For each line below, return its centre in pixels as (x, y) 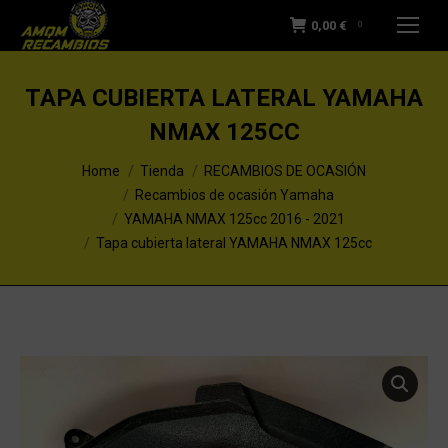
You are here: (64, 161)
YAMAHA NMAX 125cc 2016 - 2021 (234, 219)
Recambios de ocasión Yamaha (234, 195)
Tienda (162, 171)
